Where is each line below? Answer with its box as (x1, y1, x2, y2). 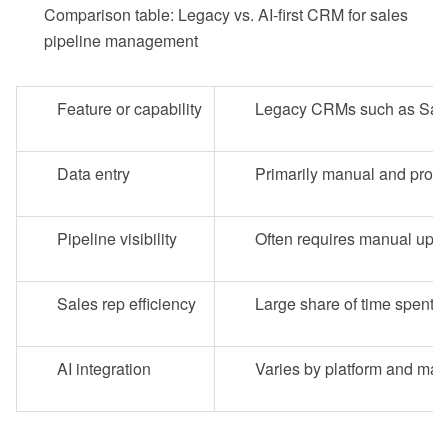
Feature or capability (57, 97, 202, 121)
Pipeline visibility (57, 227, 177, 251)
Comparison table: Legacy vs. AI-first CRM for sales (44, 3, 408, 27)
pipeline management (44, 29, 198, 53)
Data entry (57, 162, 130, 186)
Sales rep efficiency (57, 292, 196, 316)
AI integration (57, 357, 151, 381)
